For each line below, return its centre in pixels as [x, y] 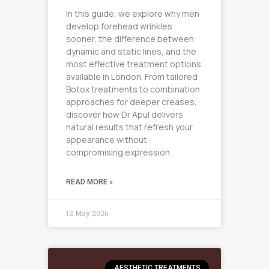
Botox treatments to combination [133, 89]
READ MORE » [89, 182]
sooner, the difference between [130, 38]
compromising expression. [119, 152]
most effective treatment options [134, 64]
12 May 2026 [87, 213]
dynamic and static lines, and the [131, 51]
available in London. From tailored [132, 76]
